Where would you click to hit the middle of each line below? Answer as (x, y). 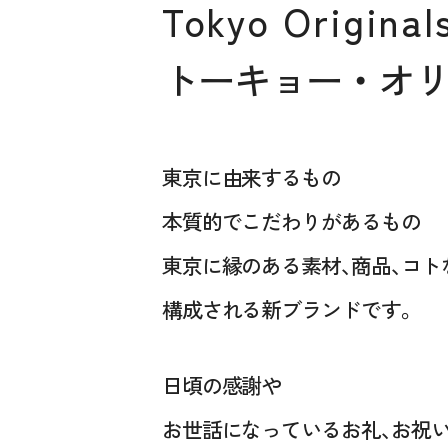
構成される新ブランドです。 (289, 309)
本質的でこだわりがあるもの (291, 221)
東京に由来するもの (251, 177)
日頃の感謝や (221, 384)
